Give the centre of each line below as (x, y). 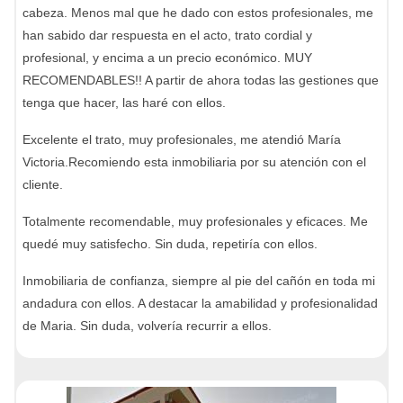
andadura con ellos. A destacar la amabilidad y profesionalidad (200, 303)
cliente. (43, 184)
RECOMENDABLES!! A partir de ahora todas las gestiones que (201, 80)
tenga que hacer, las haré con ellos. (124, 103)
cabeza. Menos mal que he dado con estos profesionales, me (198, 13)
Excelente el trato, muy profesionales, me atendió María (182, 139)
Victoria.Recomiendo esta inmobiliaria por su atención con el (194, 162)
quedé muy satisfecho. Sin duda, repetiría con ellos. (170, 244)
